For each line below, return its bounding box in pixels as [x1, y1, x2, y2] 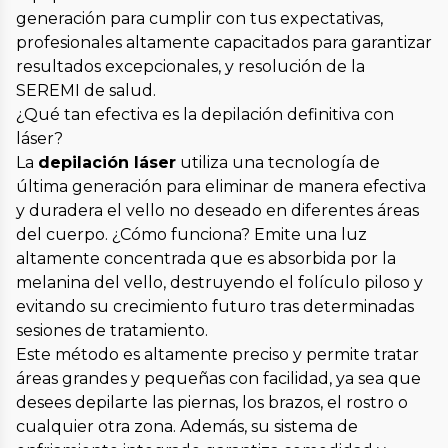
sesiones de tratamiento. [16, 321, 208, 341]
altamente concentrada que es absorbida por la [16, 249, 396, 269]
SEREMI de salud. [16, 81, 156, 101]
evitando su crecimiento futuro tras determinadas [16, 297, 414, 317]
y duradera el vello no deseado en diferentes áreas [16, 201, 419, 221]
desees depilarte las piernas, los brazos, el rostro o [16, 393, 408, 413]
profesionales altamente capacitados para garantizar [16, 33, 432, 53]
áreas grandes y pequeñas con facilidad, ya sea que [16, 369, 421, 389]
